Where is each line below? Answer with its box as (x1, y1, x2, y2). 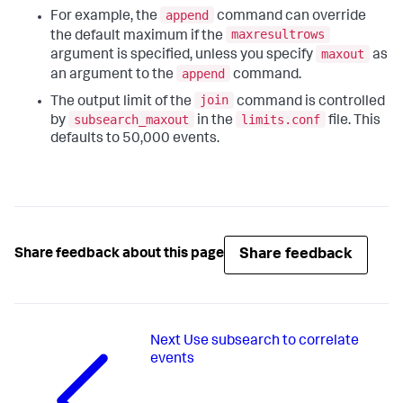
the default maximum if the (50, 29, 226, 44)
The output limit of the (50, 94, 194, 110)
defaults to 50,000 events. (50, 131, 219, 147)
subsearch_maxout (74, 112, 189, 127)
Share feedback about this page (14, 247, 224, 263)
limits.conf (241, 112, 320, 127)
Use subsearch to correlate (184, 334, 360, 349)
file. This (326, 113, 381, 129)
